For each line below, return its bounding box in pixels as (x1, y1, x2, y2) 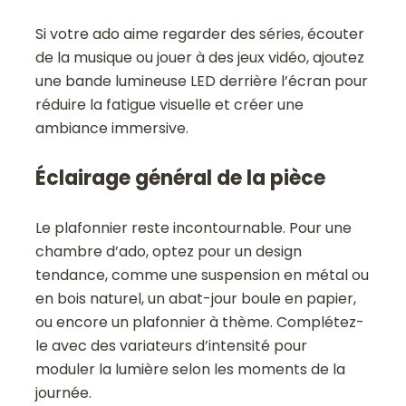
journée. (35, 382, 92, 404)
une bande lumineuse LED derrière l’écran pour (35, 71, 369, 92)
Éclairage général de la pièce (35, 164, 326, 193)
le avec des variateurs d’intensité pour (35, 335, 308, 357)
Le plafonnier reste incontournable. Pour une (35, 217, 353, 239)
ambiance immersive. (35, 118, 189, 140)
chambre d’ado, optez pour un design (35, 241, 303, 263)
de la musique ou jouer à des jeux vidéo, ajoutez (35, 47, 365, 69)
